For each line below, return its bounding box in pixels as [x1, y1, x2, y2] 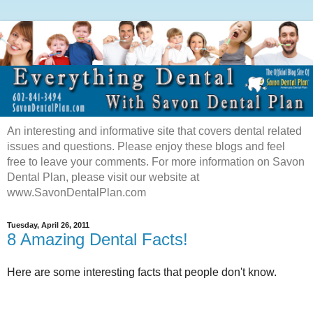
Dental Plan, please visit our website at [7, 170, 199, 183]
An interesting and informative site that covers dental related [7, 124, 302, 137]
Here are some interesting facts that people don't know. [7, 266, 277, 279]
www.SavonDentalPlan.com [7, 186, 146, 198]
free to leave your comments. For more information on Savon [7, 155, 305, 168]
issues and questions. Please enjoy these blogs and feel [7, 140, 285, 152]
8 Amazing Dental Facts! [7, 229, 188, 249]
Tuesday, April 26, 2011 [7, 221, 89, 230]
